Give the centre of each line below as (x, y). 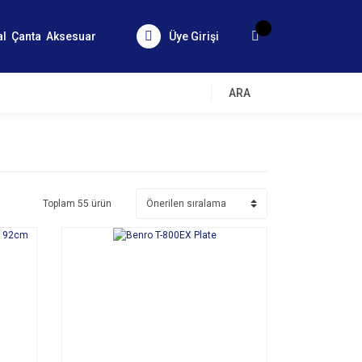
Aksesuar (71, 36)
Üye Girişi (194, 36)
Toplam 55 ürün (77, 204)
